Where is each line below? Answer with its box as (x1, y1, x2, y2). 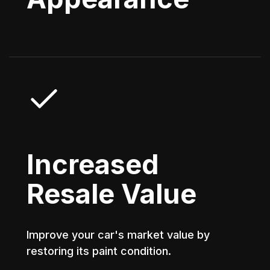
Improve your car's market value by (27, 228, 210, 242)
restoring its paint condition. (27, 245, 172, 258)
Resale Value (27, 177, 197, 211)
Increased (27, 148, 160, 181)
